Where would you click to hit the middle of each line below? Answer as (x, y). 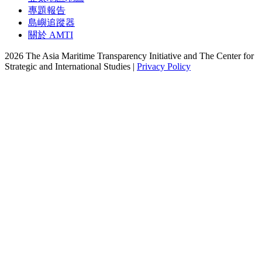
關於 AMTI (51, 35)
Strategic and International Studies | (71, 66)
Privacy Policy (164, 66)
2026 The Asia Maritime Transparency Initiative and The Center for (129, 56)
